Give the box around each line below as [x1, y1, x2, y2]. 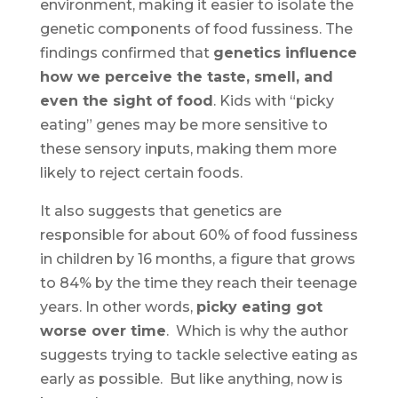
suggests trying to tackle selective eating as [39, 346, 358, 363]
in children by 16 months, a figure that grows [39, 251, 355, 267]
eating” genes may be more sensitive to [39, 116, 328, 133]
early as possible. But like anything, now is [39, 370, 343, 387]
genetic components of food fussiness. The [39, 20, 353, 37]
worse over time [39, 322, 166, 339]
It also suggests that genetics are [39, 203, 282, 219]
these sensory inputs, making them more [39, 140, 337, 157]
